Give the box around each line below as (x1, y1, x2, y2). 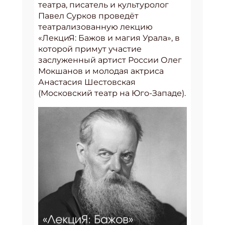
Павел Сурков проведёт (38, 11, 139, 21)
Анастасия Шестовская (38, 77, 136, 87)
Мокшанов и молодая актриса (38, 66, 164, 76)
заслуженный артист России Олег (38, 55, 182, 65)
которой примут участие (38, 44, 142, 54)
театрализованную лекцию (38, 22, 153, 32)
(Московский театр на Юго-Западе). (38, 88, 186, 98)
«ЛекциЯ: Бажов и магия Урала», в (38, 33, 180, 43)
